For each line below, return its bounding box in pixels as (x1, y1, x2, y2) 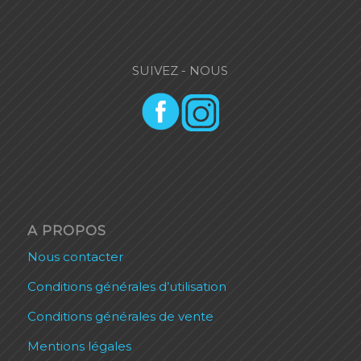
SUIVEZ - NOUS (132, 62, 229, 78)
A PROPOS (27, 222, 106, 239)
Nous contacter (27, 249, 123, 265)
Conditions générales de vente (27, 308, 214, 324)
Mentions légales (27, 338, 131, 354)
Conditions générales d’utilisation (27, 279, 226, 295)
